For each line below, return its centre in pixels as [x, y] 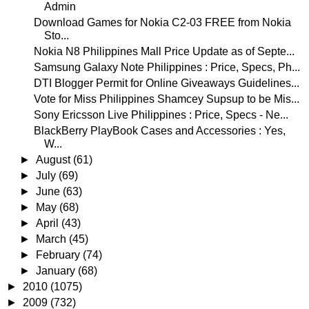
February [60, 255]
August [55, 160]
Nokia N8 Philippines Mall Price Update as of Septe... [164, 52]
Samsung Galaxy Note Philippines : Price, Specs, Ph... [167, 68]
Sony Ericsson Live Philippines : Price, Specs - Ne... [161, 115]
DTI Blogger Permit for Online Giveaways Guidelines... [166, 83]
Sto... [56, 36]
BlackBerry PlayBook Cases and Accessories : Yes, [159, 131]
